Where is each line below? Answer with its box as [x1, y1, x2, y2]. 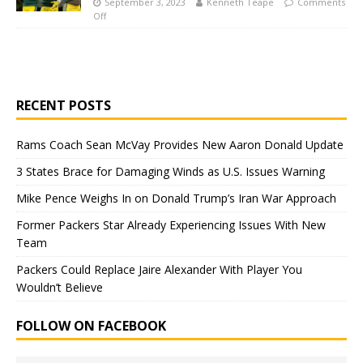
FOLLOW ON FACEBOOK [16, 316, 166, 335]
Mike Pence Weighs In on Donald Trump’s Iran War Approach [16, 190, 336, 206]
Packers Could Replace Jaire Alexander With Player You [16, 261, 302, 277]
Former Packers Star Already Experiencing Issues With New [16, 216, 326, 233]
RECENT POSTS [16, 96, 111, 114]
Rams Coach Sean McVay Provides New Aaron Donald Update [16, 136, 344, 152]
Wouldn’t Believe [16, 279, 103, 295]
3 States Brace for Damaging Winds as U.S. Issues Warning [16, 163, 325, 179]
